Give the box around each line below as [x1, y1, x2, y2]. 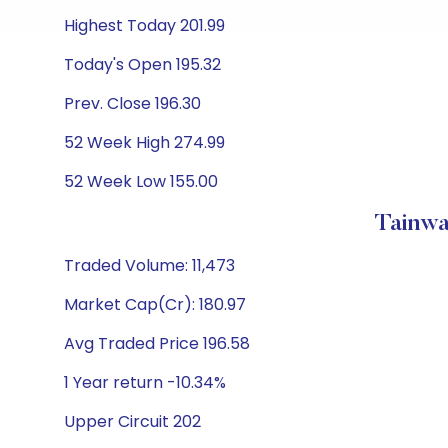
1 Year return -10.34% [64, 371, 226, 394]
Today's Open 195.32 [64, 53, 221, 76]
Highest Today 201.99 [64, 14, 225, 37]
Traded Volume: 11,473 [64, 254, 235, 277]
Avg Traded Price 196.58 [64, 332, 250, 355]
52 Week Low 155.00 [64, 170, 218, 193]
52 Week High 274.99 [64, 131, 225, 154]
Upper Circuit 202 [64, 410, 201, 433]
